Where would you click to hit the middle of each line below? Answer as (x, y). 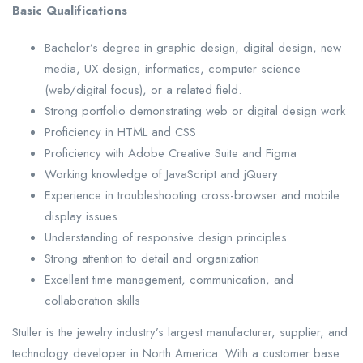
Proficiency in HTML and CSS (120, 132)
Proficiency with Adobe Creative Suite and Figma (171, 154)
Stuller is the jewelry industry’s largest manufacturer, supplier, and (180, 333)
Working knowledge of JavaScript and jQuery (161, 175)
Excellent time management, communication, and (169, 280)
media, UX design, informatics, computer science (173, 69)
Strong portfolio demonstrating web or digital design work (195, 111)
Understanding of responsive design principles (166, 238)
